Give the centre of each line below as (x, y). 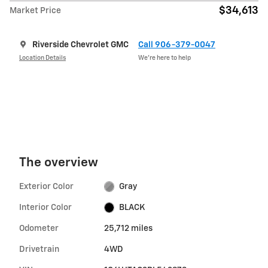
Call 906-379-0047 (177, 45)
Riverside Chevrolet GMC (80, 45)
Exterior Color (46, 186)
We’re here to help (165, 58)
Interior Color (45, 207)
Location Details (42, 58)
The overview (59, 163)
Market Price (35, 10)
